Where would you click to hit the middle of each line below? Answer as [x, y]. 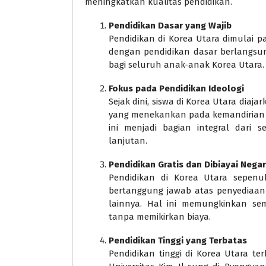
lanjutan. [128, 141]
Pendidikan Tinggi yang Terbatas [178, 241]
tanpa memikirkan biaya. [160, 217]
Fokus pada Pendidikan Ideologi [176, 89]
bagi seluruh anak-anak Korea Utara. [186, 65]
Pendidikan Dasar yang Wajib [170, 26]
